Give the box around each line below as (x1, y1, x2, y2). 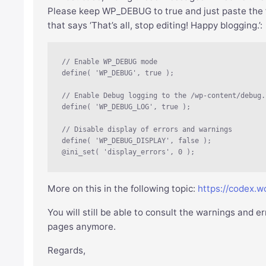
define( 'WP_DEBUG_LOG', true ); (62, 103, 191, 112)
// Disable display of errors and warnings (62, 125, 237, 134)
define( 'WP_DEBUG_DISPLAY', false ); (62, 137, 212, 145)
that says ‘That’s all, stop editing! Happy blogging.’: (47, 20, 263, 31)
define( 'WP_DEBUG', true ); (62, 69, 175, 78)
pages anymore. (47, 221, 116, 233)
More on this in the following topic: (47, 183, 198, 195)
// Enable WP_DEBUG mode (62, 58, 158, 66)
